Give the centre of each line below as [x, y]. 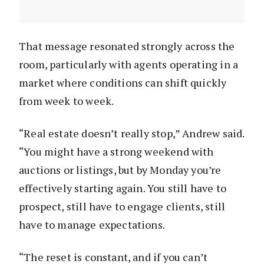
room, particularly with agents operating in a [129, 64]
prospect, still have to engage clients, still [122, 206]
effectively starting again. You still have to [123, 188]
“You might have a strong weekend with [116, 151]
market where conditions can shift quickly [123, 82]
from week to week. [67, 100]
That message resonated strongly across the [127, 46]
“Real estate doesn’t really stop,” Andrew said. [132, 133]
